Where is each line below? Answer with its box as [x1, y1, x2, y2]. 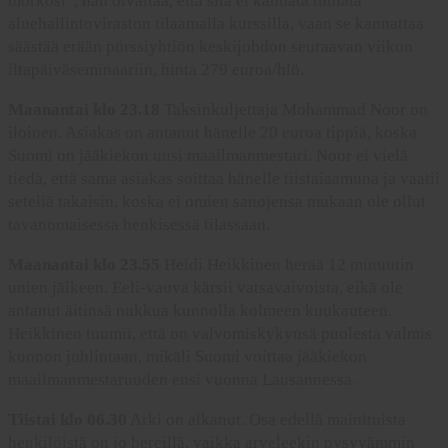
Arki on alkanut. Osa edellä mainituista [127, 410, 406, 430]
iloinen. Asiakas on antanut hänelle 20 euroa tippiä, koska [8, 123, 417, 143]
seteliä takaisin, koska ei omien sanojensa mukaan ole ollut [8, 192, 426, 212]
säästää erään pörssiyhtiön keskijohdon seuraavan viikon [8, 37, 413, 57]
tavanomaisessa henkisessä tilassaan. [8, 215, 270, 235]
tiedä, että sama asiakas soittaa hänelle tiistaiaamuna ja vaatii [8, 169, 440, 189]
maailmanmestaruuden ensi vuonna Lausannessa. [8, 370, 356, 390]
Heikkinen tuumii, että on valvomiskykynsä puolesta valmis [8, 324, 432, 344]
